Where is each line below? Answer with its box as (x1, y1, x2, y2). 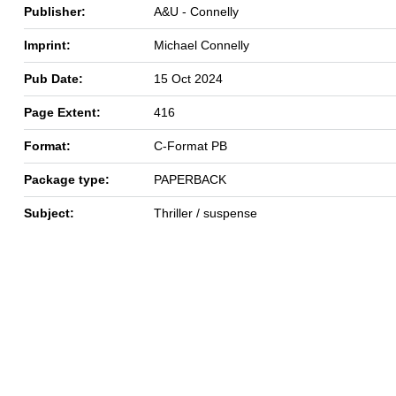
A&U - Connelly (154, 4, 239, 19)
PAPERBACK (154, 171, 226, 187)
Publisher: (24, 4, 86, 19)
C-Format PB (154, 138, 227, 153)
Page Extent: (24, 104, 101, 119)
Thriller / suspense (154, 205, 257, 220)
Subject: (24, 205, 74, 220)
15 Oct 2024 (154, 71, 223, 86)
